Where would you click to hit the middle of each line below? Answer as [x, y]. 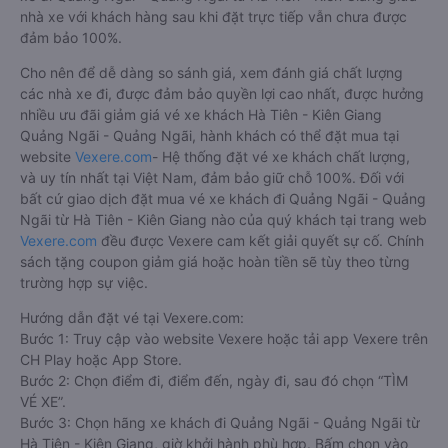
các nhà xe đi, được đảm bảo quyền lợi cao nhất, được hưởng [222, 93]
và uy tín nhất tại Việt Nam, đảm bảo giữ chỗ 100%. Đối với [212, 177]
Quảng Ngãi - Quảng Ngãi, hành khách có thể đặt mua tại [209, 135]
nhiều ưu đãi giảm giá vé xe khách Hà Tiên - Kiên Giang [201, 114]
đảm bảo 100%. [71, 37]
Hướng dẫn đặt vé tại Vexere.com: [132, 317]
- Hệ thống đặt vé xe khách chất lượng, [281, 156]
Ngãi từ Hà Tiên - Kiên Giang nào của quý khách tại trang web [223, 219]
